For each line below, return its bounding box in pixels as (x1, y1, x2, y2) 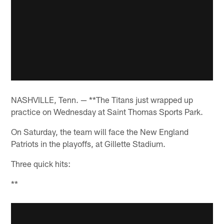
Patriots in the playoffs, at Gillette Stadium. (11, 138, 166, 149)
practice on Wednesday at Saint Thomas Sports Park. (11, 106, 203, 117)
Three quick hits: (11, 158, 71, 169)
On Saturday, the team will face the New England (11, 126, 189, 137)
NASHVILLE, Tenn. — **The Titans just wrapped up (11, 94, 193, 105)
